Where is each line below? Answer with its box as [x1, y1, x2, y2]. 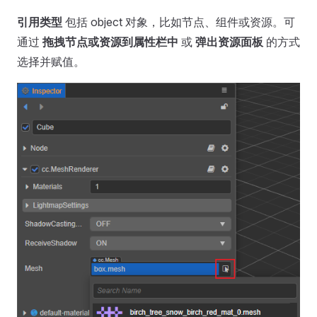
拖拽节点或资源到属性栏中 [42, 35, 178, 50]
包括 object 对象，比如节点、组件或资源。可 [62, 15, 295, 30]
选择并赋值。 [17, 54, 85, 69]
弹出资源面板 [195, 35, 263, 50]
